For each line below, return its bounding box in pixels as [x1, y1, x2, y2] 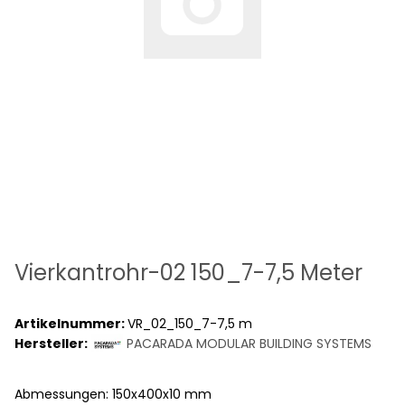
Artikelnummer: [14, 314, 127, 333]
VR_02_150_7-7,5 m [127, 314, 252, 333]
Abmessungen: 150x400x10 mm [14, 384, 212, 403]
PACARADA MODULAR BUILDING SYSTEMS [127, 334, 372, 353]
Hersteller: [14, 334, 88, 353]
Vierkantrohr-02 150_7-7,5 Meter [14, 257, 363, 287]
